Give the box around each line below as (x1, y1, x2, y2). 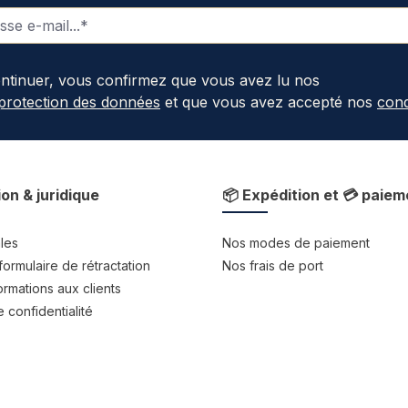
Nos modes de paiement (222, 235, 370, 251)
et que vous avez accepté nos (160, 93, 377, 112)
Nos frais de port (222, 258, 323, 274)
